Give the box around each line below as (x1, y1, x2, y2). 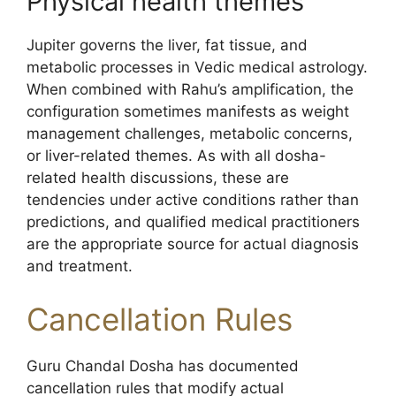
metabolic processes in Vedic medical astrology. (27, 58, 368, 76)
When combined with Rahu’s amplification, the (27, 80, 354, 98)
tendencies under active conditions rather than (27, 191, 359, 209)
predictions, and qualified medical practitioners (27, 213, 360, 231)
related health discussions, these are (27, 169, 289, 187)
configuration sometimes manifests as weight (27, 103, 349, 120)
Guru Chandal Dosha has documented (27, 356, 299, 375)
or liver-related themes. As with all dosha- (27, 147, 326, 164)
